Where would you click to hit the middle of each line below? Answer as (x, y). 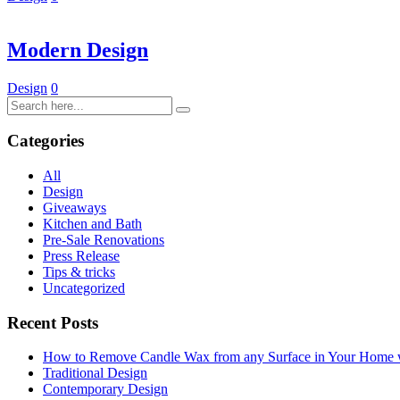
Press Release (81, 255)
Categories (46, 141)
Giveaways (75, 207)
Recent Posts (53, 322)
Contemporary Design (105, 389)
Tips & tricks (79, 271)
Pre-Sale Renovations (104, 239)
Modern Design (78, 50)
